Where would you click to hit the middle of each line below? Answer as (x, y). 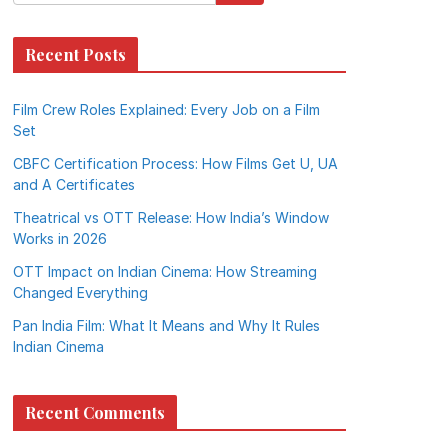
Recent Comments (95, 412)
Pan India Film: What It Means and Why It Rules (166, 325)
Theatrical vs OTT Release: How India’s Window (171, 217)
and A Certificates (74, 184)
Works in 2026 (60, 238)
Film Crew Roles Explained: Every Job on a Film (166, 109)
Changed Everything (80, 292)
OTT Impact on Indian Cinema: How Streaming (165, 271)
